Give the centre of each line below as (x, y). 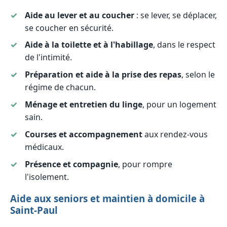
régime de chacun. (60, 87)
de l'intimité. (48, 58)
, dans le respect (184, 45)
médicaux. (44, 147)
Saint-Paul (34, 210)
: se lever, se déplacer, (175, 15)
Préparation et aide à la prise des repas (103, 75)
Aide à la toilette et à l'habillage (89, 45)
